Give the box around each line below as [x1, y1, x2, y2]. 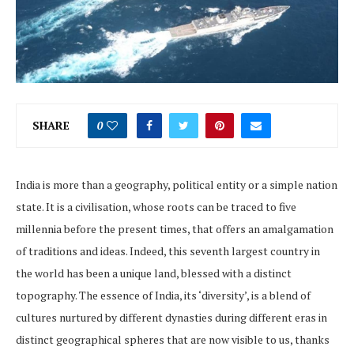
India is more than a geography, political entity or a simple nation [16, 176, 337, 192]
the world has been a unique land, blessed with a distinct [16, 265, 292, 281]
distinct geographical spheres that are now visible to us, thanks [16, 331, 330, 347]
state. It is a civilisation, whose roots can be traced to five [16, 198, 296, 214]
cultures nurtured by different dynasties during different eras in [16, 309, 327, 325]
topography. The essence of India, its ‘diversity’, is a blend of [16, 287, 311, 303]
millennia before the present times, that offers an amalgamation [16, 220, 333, 236]
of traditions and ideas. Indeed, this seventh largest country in [16, 243, 320, 258]
